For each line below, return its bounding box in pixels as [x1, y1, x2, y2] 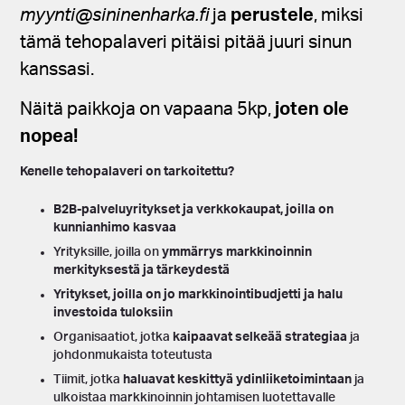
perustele [231, 5, 315, 24]
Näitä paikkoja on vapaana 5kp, [20, 99, 272, 118]
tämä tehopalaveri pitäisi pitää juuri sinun [20, 33, 353, 52]
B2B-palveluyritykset [53, 202, 181, 216]
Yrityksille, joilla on [53, 245, 163, 259]
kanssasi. [20, 60, 95, 79]
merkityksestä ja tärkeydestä [53, 263, 231, 277]
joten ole [271, 99, 350, 118]
